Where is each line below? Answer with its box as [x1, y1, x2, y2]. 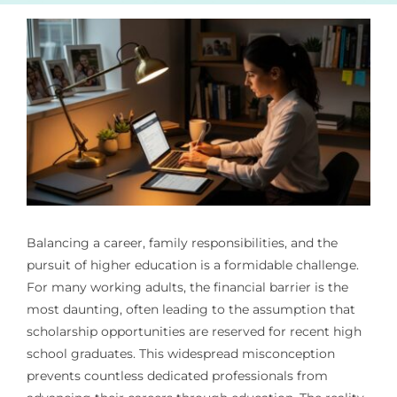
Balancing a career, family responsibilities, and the [26, 235, 338, 252]
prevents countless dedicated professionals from [26, 368, 328, 385]
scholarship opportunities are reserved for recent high [26, 323, 362, 340]
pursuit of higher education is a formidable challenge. [26, 257, 359, 274]
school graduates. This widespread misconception [26, 346, 335, 362]
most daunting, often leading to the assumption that [26, 301, 355, 318]
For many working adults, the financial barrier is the [26, 279, 348, 296]
